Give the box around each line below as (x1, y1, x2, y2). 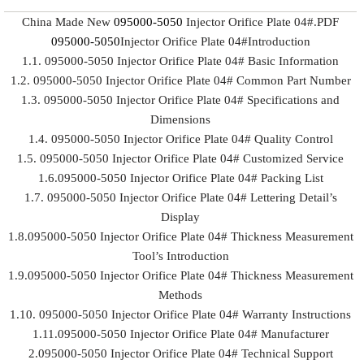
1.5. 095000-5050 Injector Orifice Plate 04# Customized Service (17, 152, 344, 165)
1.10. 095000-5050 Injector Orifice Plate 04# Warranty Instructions (10, 308, 352, 321)
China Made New (22, 15, 115, 28)
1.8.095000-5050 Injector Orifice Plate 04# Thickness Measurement (7, 230, 353, 243)
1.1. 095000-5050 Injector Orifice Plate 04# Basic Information (22, 54, 340, 67)
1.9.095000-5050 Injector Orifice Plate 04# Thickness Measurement (7, 269, 353, 282)
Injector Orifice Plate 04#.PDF (183, 15, 340, 28)
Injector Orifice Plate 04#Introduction (119, 35, 310, 48)
